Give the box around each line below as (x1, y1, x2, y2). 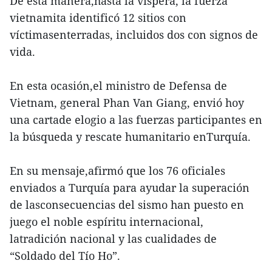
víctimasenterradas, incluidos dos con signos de (10, 27, 258, 42)
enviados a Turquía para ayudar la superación (10, 180, 250, 195)
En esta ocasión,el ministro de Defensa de (10, 78, 227, 93)
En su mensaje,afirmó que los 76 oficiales (10, 163, 225, 178)
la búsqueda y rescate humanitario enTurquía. (10, 129, 251, 144)
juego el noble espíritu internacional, (10, 214, 203, 229)
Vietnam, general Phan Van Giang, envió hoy (10, 95, 244, 110)
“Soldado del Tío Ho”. (10, 248, 120, 263)
